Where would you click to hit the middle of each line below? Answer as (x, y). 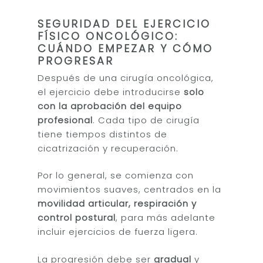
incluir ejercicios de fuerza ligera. (118, 232)
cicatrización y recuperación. (108, 148)
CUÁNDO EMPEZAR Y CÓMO (126, 48)
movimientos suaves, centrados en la (130, 189)
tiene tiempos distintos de (103, 134)
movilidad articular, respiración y (117, 203)
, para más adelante (166, 218)
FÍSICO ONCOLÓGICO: (108, 36)
